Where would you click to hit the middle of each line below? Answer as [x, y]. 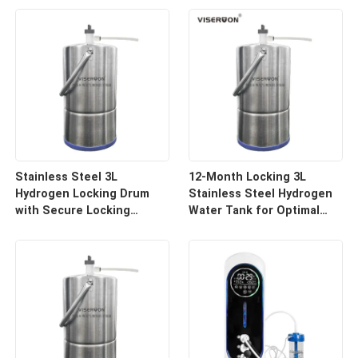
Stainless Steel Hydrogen [260, 194]
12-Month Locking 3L [247, 177]
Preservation [225, 227]
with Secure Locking [73, 211]
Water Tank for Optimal [254, 211]
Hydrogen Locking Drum [83, 194]
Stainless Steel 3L [67, 177]
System [36, 227]
